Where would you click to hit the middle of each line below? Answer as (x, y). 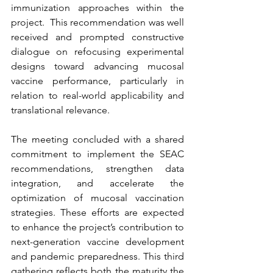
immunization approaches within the (97, 8)
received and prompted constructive (97, 37)
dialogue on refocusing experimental (97, 52)
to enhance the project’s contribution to (97, 227)
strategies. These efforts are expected (97, 213)
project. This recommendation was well (97, 23)
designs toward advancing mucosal (97, 66)
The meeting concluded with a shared (97, 140)
